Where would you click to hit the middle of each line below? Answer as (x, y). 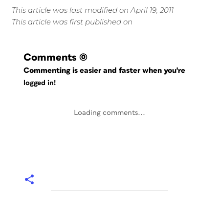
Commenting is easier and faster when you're (106, 70)
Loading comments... (109, 113)
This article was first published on (72, 22)
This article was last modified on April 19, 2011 (93, 10)
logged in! (40, 83)
